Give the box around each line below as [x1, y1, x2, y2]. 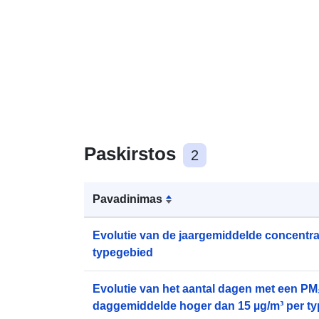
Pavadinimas [93, 192, 162, 205]
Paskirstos [84, 142, 181, 164]
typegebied [93, 246, 153, 258]
